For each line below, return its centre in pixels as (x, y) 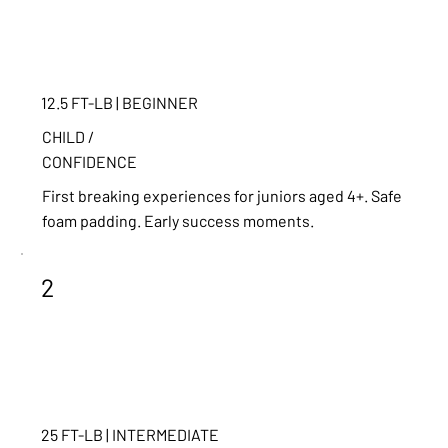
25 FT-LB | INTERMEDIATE (130, 434)
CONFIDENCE (89, 162)
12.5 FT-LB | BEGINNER (119, 102)
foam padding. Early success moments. (177, 221)
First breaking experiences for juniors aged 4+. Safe (221, 196)
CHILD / (67, 137)
